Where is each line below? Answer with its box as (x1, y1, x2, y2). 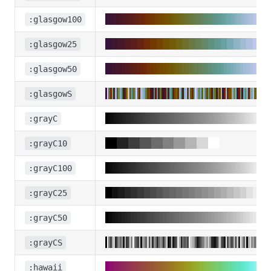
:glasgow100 (28, 15, 82, 24)
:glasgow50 (28, 64, 77, 74)
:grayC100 (28, 163, 72, 173)
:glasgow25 (28, 39, 77, 49)
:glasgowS (28, 89, 72, 99)
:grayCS (28, 238, 62, 247)
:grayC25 (28, 188, 67, 198)
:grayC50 (28, 213, 67, 223)
